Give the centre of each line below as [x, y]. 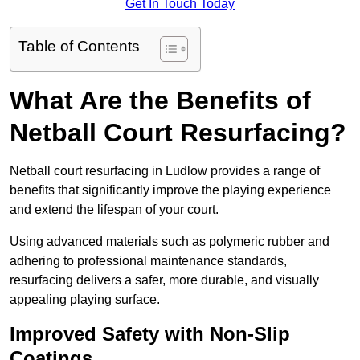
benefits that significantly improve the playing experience [170, 190]
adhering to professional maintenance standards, [148, 261]
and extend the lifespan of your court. [114, 210]
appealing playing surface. [85, 300]
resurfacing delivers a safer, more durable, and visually [164, 280]
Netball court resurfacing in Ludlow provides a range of [165, 171]
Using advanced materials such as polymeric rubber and [170, 242]
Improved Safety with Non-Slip [150, 334]
